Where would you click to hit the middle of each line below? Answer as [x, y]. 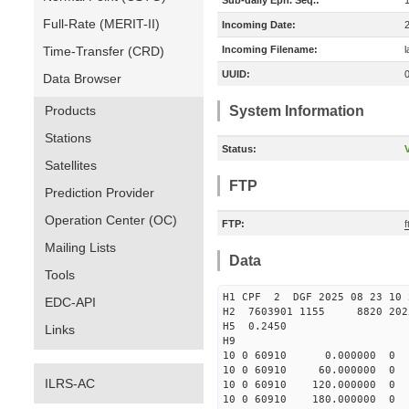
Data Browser [82, 79]
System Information [297, 111]
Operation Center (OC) [111, 220]
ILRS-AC [70, 383]
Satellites [71, 165]
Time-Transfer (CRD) [104, 51]
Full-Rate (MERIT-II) [101, 24]
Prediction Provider [100, 193]
